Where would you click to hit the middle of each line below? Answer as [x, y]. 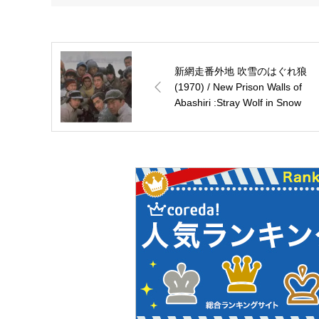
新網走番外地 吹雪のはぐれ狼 [241, 72]
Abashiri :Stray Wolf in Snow [238, 103]
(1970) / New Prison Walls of [238, 87]
